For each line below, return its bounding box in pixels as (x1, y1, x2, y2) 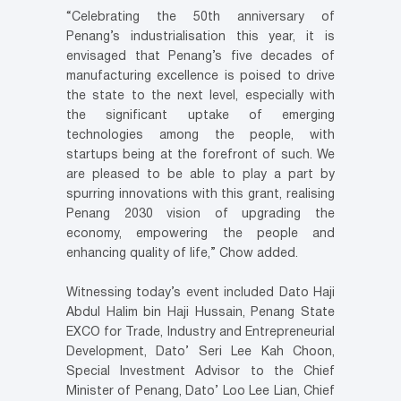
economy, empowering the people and (66, 227, 335, 240)
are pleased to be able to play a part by (66, 168, 335, 181)
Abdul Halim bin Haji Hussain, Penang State (66, 306, 335, 319)
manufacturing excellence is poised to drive (66, 70, 335, 82)
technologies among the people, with (66, 129, 335, 141)
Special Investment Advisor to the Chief (66, 365, 335, 378)
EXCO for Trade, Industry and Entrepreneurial (66, 326, 335, 338)
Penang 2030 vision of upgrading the (66, 208, 335, 220)
